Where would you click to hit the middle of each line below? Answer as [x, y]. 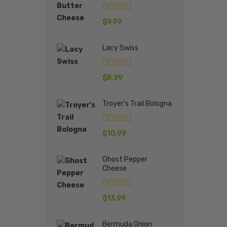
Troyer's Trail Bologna [137, 103]
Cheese [114, 168]
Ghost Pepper [125, 159]
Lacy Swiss [120, 48]
